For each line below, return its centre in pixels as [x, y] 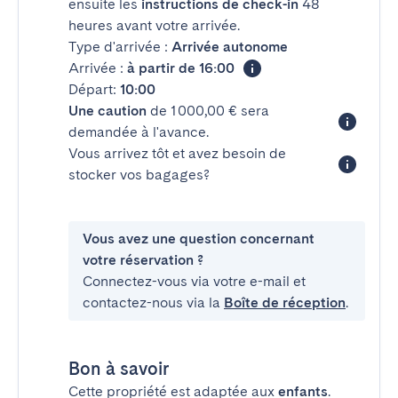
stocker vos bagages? [139, 175]
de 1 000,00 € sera [208, 111]
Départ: [94, 89]
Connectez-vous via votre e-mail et [194, 281]
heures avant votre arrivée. [154, 25]
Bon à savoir [119, 369]
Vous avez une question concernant [199, 239]
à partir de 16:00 [181, 68]
